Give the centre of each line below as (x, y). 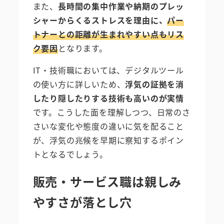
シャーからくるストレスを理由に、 (100, 20)
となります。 (83, 48)
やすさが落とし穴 (82, 202)
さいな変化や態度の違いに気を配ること (108, 126)
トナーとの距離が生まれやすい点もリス (108, 34)
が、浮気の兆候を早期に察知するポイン (108, 140)
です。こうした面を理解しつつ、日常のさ (111, 112)
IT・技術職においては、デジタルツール (108, 70)
